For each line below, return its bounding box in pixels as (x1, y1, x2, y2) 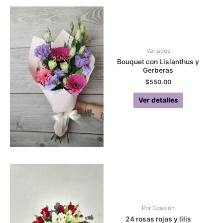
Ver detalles (138, 96, 178, 104)
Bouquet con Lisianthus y (117, 58, 200, 66)
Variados (146, 47, 170, 55)
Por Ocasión (141, 204, 175, 212)
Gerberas (143, 66, 174, 75)
